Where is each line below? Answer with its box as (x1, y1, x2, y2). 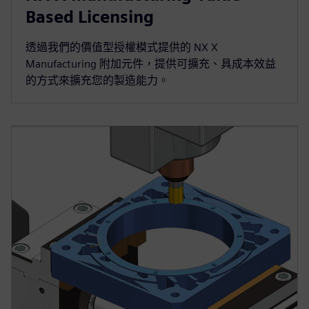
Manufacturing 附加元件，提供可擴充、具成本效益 (26, 57, 276, 70)
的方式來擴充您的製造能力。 (26, 73, 169, 87)
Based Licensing (26, 6, 154, 27)
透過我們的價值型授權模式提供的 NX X (26, 40, 218, 54)
